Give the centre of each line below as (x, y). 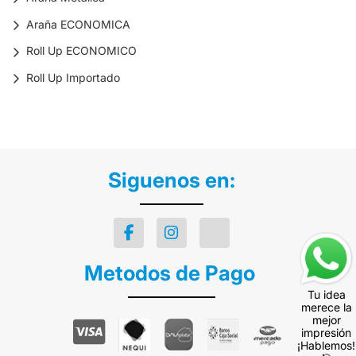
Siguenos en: (172, 180)
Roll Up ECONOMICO (81, 51)
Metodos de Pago (172, 273)
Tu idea (326, 295)
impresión (326, 333)
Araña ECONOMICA (78, 24)
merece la (326, 308)
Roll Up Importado (73, 78)
